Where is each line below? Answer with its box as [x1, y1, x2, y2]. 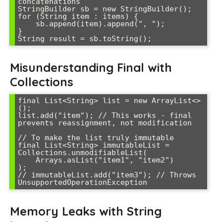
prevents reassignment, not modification [18, 118, 192, 127]
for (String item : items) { [18, 12, 138, 21]
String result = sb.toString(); [18, 34, 152, 43]
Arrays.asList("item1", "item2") [18, 156, 36, 165]
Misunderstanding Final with [10, 60, 172, 75]
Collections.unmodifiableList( [18, 148, 147, 157]
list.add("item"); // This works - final [18, 111, 192, 120]
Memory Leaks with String [10, 204, 162, 219]
